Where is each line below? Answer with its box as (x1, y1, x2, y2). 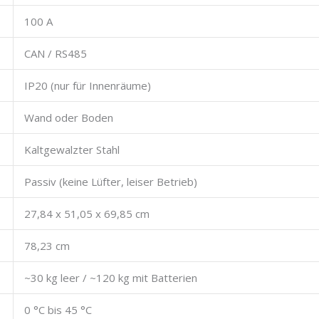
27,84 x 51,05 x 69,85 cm (24, 206, 150, 221)
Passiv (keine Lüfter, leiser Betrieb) (24, 174, 197, 189)
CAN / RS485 (24, 46, 87, 61)
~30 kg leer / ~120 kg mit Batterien (24, 271, 197, 286)
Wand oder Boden (24, 110, 113, 125)
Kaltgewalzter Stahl (24, 142, 120, 157)
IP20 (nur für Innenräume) (24, 78, 151, 93)
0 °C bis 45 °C (24, 303, 92, 318)
